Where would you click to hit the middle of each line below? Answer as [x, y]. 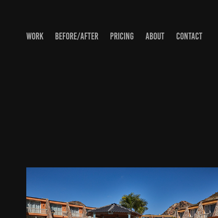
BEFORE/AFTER [76, 36]
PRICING [122, 36]
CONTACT [189, 36]
